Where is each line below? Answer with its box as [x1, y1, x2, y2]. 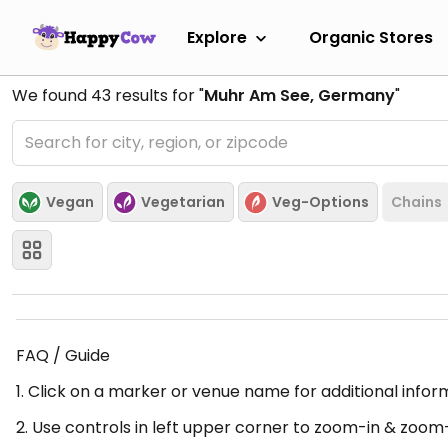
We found [12, 84, 91, 107]
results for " [111, 84, 204, 107]
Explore [187, 25, 247, 49]
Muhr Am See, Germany [204, 84, 395, 107]
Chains [391, 191, 442, 212]
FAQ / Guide [16, 344, 110, 367]
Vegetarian [141, 191, 225, 212]
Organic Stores [309, 25, 433, 49]
